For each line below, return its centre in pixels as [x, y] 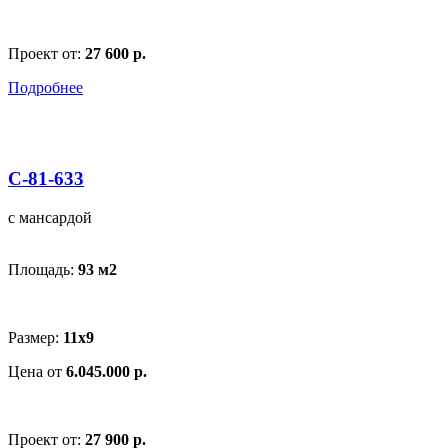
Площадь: [43, 269]
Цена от [37, 371]
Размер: [35, 337]
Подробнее [45, 88]
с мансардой [50, 217]
